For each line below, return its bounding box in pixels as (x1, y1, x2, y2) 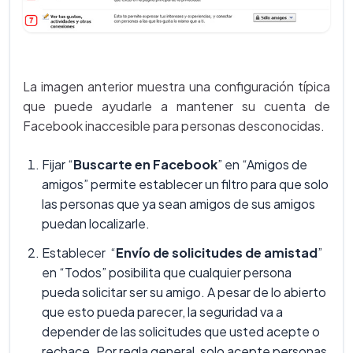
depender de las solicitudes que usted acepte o (42, 322, 320, 340)
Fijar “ (42, 155, 73, 173)
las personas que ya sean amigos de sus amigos (42, 195, 315, 212)
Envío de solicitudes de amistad (116, 243, 318, 261)
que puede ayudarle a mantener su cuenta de (23, 97, 330, 114)
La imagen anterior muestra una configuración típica (23, 77, 330, 95)
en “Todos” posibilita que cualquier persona (42, 263, 292, 281)
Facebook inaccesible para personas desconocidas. (23, 117, 325, 134)
